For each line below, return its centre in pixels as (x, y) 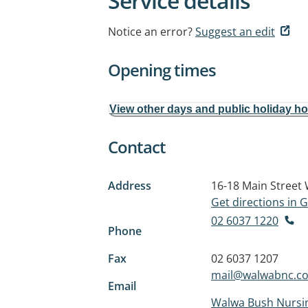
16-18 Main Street (256, 186)
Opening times (162, 70)
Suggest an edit (235, 32)
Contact (137, 147)
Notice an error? (150, 32)
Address (130, 186)
